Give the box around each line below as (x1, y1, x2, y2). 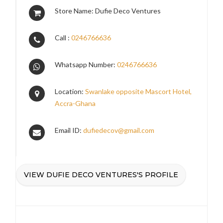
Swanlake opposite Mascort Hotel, (85, 87, 192, 96)
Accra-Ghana (55, 99, 96, 108)
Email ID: (55, 125, 84, 134)
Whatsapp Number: (55, 60, 117, 69)
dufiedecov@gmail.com (83, 125, 155, 134)
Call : (55, 33, 72, 42)
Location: (55, 87, 86, 96)
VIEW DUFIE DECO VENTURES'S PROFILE (24, 170, 179, 179)
